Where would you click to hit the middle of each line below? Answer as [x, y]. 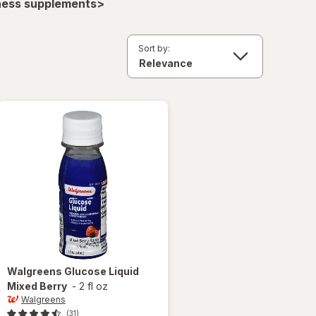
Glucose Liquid [102, 271]
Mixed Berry [37, 286]
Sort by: [154, 48]
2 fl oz [93, 286]
